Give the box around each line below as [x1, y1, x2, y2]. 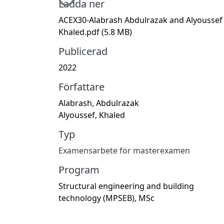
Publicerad [58, 44, 107, 58]
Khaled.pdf [58, 26, 101, 37]
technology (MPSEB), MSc [58, 192, 154, 203]
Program [58, 162, 99, 176]
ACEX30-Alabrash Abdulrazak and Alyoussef [58, 14, 222, 25]
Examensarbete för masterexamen [58, 144, 190, 156]
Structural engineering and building [58, 180, 194, 191]
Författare [58, 79, 104, 93]
